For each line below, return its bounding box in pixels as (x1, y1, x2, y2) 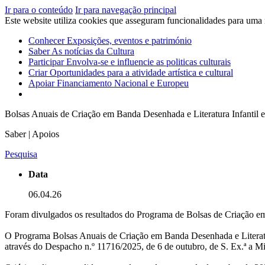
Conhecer (28, 35, 67, 46)
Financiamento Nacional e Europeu (57, 78, 189, 88)
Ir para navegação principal (75, 5, 176, 15)
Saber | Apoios (5, 129, 59, 139)
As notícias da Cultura (51, 46, 134, 56)
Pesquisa (5, 149, 37, 159)
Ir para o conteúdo (5, 5, 73, 15)
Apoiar (28, 78, 57, 88)
